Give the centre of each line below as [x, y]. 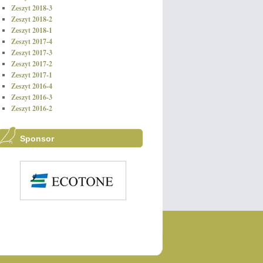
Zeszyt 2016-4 [32, 86]
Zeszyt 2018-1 [32, 30]
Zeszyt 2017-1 [32, 75]
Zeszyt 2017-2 [32, 64]
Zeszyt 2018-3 [32, 8]
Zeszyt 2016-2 [32, 108]
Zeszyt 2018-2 [32, 19]
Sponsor [37, 139]
